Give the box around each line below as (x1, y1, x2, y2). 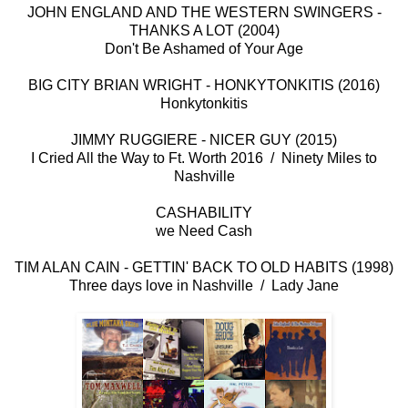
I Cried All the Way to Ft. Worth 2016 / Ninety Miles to (31, 150, 377, 167)
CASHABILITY (156, 205, 252, 221)
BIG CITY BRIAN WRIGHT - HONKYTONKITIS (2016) (28, 77, 380, 94)
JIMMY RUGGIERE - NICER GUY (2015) (71, 132, 337, 148)
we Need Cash (156, 223, 252, 240)
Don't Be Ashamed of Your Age (105, 41, 303, 57)
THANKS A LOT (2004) (128, 23, 280, 39)
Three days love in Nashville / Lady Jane (69, 278, 339, 294)
